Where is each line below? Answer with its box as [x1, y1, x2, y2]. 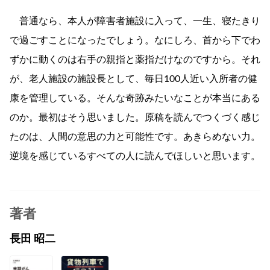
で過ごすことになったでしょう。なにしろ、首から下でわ [10, 36, 260, 46]
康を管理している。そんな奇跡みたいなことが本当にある [10, 93, 260, 104]
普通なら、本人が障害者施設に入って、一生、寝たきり [10, 16, 260, 27]
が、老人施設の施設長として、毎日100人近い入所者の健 [10, 74, 257, 84]
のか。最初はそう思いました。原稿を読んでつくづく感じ [10, 113, 260, 123]
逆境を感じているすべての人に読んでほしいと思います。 [10, 151, 260, 162]
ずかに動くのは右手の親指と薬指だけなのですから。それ [10, 55, 260, 65]
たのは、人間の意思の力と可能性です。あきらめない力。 [10, 132, 260, 142]
